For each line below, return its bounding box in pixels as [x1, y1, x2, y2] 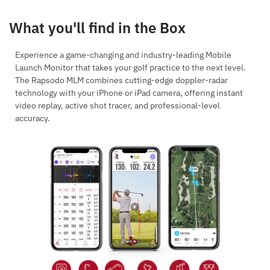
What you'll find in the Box [9, 17, 186, 37]
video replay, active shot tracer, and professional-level [15, 99, 220, 111]
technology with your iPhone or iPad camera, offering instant [15, 87, 243, 98]
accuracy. [15, 112, 50, 124]
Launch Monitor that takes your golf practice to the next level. [15, 61, 246, 73]
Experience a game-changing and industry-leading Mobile [15, 49, 231, 60]
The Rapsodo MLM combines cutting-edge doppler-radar [15, 74, 228, 86]
